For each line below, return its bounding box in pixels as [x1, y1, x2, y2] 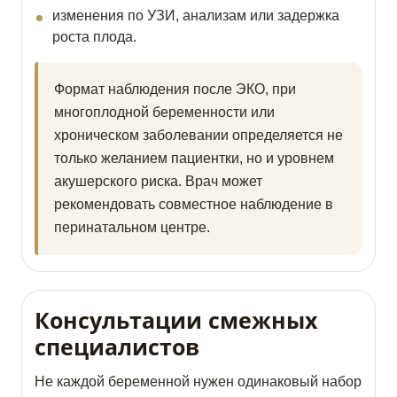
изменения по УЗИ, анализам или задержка [52, 8, 339, 24]
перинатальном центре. [54, 220, 210, 236]
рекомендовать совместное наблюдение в [54, 197, 333, 213]
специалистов [35, 331, 199, 362]
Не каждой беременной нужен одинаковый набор [35, 374, 362, 390]
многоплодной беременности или [54, 105, 275, 121]
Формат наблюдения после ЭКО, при [54, 82, 296, 97]
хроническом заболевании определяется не [54, 128, 343, 144]
